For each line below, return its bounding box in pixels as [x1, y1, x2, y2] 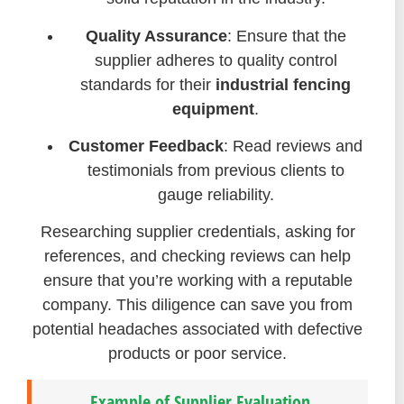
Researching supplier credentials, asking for [40, 223, 355, 242]
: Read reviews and [224, 137, 363, 156]
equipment [172, 99, 254, 118]
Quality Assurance [85, 26, 227, 45]
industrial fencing [216, 75, 351, 94]
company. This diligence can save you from [42, 296, 353, 315]
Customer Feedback [69, 137, 224, 156]
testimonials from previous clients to [87, 161, 344, 180]
